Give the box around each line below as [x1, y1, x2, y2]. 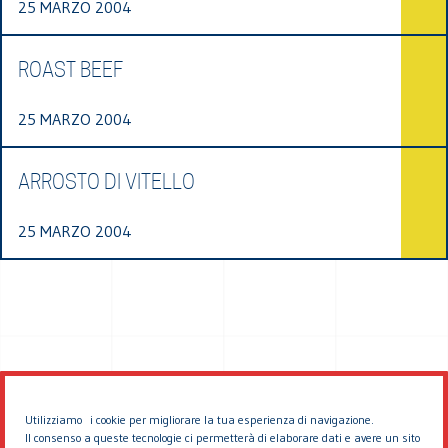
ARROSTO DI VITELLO [18, 169, 195, 194]
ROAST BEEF [18, 57, 123, 82]
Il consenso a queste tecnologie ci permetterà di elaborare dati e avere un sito [25, 430, 420, 445]
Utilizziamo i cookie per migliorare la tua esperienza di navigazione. [25, 412, 374, 427]
